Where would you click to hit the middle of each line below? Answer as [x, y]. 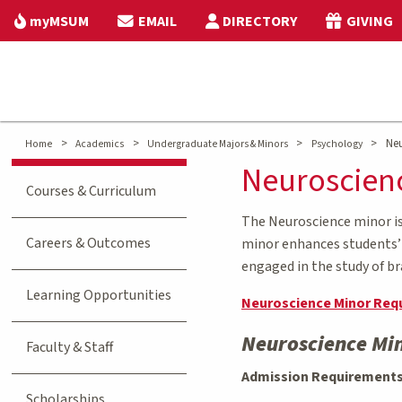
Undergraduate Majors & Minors [218, 144]
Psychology [336, 144]
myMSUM [60, 21]
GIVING [369, 21]
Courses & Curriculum [92, 191]
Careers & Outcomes [89, 243]
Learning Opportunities [99, 295]
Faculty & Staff [70, 347]
